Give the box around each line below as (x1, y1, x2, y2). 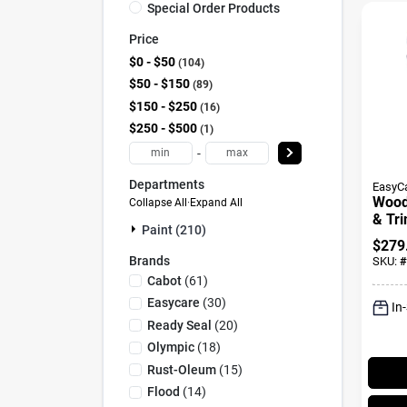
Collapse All (128, 196, 187, 209)
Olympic (146, 340, 194, 354)
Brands (128, 253, 170, 268)
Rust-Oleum (146, 362, 216, 377)
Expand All (189, 196, 243, 209)
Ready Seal (146, 317, 212, 333)
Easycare (146, 295, 200, 310)
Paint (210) (141, 223, 206, 237)
